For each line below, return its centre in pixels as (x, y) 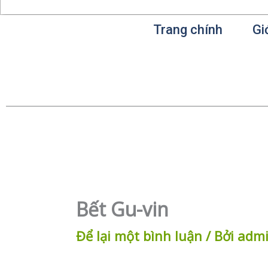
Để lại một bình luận (139, 235)
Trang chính (188, 30)
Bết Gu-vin (122, 209)
